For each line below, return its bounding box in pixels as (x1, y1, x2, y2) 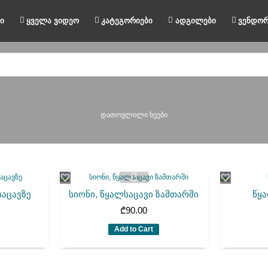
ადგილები (175, 16, 216, 25)
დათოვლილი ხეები (100, 111, 167, 120)
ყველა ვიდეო (26, 16, 80, 25)
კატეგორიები (101, 16, 153, 25)
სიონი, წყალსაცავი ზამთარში (69, 189, 199, 200)
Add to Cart (114, 225, 154, 234)
